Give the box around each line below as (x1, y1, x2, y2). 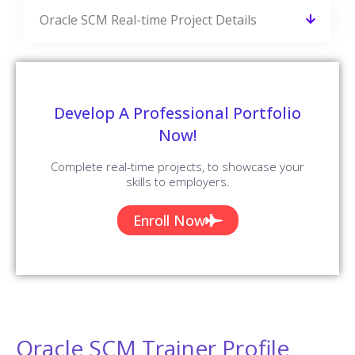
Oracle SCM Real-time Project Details (40, 10, 257, 29)
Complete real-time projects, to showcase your (51, 158, 304, 174)
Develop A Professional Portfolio (54, 101, 301, 124)
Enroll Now (132, 210, 205, 230)
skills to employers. (125, 173, 230, 189)
